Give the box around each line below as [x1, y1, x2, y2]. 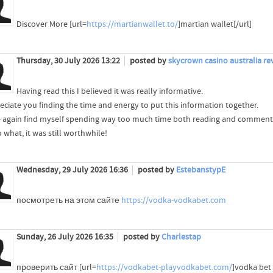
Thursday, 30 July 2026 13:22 [16, 55, 122, 66]
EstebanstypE [175, 165, 225, 175]
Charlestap [161, 232, 201, 242]
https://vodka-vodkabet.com [121, 195, 226, 205]
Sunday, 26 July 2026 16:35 [16, 232, 115, 242]
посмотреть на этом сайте [16, 195, 121, 205]
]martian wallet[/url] [177, 19, 252, 29]
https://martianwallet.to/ [86, 19, 178, 29]
